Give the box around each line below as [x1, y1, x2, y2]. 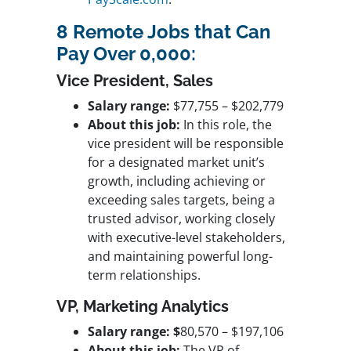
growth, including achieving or [88, 172, 266, 190]
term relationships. [88, 266, 201, 284]
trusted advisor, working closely [88, 210, 275, 228]
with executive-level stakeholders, [88, 229, 285, 247]
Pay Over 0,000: [56, 42, 196, 66]
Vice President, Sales [56, 71, 213, 91]
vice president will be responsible [88, 135, 284, 153]
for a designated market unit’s [88, 154, 265, 172]
